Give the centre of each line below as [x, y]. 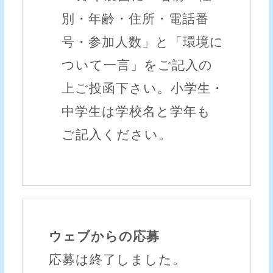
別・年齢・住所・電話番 [136, 19]
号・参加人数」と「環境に [143, 42]
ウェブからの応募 [104, 237]
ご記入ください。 [117, 134]
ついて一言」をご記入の [137, 65]
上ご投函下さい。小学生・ [143, 88]
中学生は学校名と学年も [136, 111]
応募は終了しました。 [117, 260]
